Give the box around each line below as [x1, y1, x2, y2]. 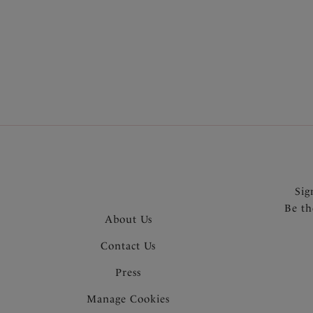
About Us [104, 212, 152, 226]
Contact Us [101, 239, 156, 252]
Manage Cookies [87, 292, 170, 305]
